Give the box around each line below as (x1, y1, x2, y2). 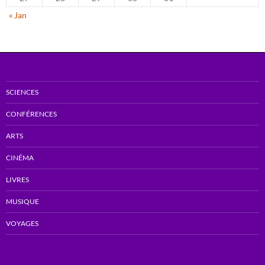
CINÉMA (6, 153, 34, 162)
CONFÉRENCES (6, 109, 57, 118)
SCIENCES (6, 88, 38, 96)
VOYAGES (6, 219, 38, 228)
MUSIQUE (6, 197, 39, 206)
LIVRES (6, 175, 29, 184)
